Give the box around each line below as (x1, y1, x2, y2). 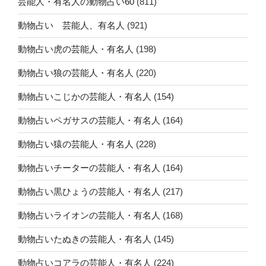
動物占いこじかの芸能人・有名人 (18, 91, 151, 102)
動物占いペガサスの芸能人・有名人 (18, 115, 160, 126)
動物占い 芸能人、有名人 (18, 20, 125, 31)
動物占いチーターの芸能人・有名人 (18, 163, 160, 173)
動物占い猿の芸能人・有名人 (18, 139, 134, 150)
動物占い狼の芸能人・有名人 (18, 68, 134, 78)
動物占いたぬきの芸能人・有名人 (18, 234, 151, 245)
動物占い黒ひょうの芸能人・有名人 (18, 186, 160, 197)
